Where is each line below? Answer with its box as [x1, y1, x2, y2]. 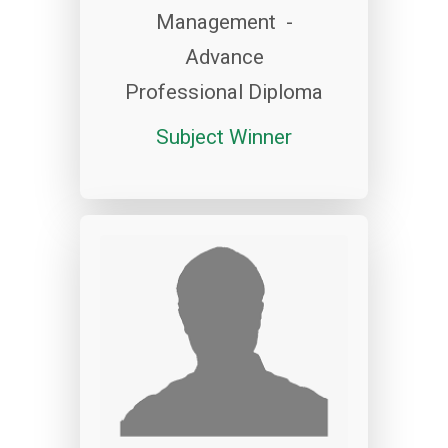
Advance [184, 44, 264, 69]
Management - [155, 9, 293, 34]
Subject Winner [156, 124, 292, 149]
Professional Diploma [125, 79, 323, 104]
